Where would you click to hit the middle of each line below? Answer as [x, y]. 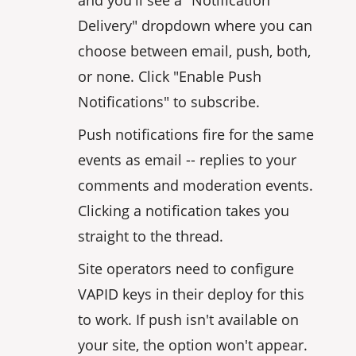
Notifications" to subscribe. [168, 101]
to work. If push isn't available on [188, 319]
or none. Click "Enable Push [169, 76]
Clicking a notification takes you [183, 210]
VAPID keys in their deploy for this [191, 294]
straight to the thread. [150, 236]
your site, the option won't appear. [192, 344]
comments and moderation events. [195, 185]
